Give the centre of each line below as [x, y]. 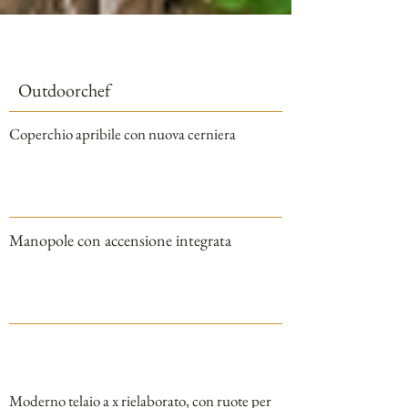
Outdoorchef [64, 90]
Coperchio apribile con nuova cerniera [122, 134]
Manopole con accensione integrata [120, 240]
